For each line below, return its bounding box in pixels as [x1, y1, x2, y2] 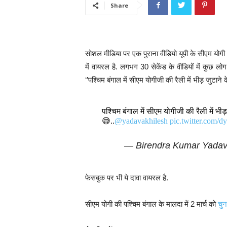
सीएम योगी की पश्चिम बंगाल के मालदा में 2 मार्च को [85, 200, 218, 208]
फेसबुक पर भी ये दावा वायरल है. [85, 173, 168, 182]
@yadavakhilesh [114, 117, 168, 125]
